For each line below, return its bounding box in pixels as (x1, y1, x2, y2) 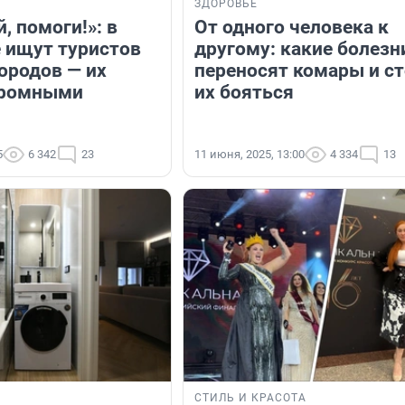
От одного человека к (194, 16, 389, 39)
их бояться (194, 81, 294, 104)
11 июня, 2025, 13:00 (194, 147, 305, 162)
